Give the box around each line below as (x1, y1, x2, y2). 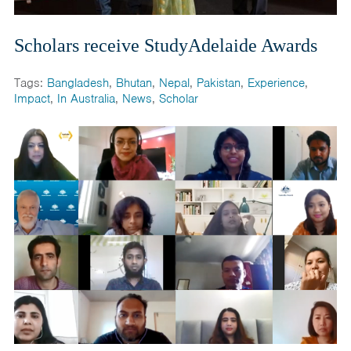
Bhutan (115, 74, 152, 91)
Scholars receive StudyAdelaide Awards (13, 34, 317, 56)
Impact (13, 90, 50, 107)
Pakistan (196, 74, 241, 91)
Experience (247, 74, 305, 91)
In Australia (56, 90, 115, 107)
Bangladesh (46, 74, 109, 91)
